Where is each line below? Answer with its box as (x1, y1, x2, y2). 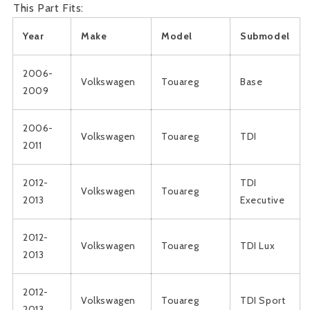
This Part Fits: (13, 1, 84, 15)
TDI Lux (240, 239, 275, 253)
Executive (240, 194, 285, 207)
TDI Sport (240, 294, 286, 307)
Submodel (240, 30, 290, 43)
